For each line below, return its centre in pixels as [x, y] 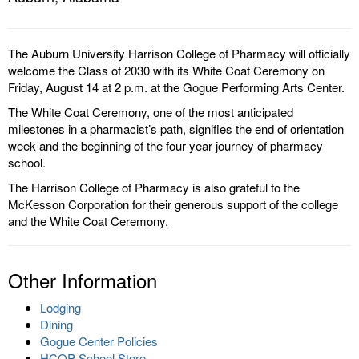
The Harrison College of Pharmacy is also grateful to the [154, 187]
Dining [56, 324]
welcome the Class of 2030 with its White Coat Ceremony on [166, 70]
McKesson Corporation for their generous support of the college [173, 204]
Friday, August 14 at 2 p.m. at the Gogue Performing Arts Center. [176, 87]
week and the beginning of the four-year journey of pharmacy [165, 145]
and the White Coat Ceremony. [88, 220]
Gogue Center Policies [99, 341]
